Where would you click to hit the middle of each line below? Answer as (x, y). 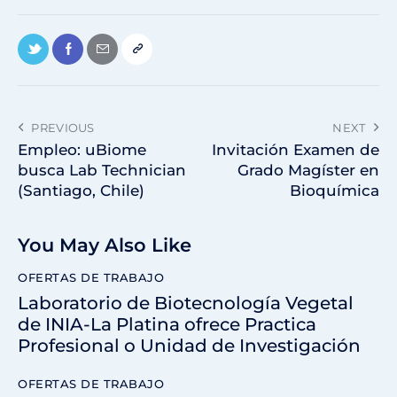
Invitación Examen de (296, 149)
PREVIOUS (63, 127)
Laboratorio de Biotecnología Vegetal (186, 303)
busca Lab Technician (102, 170)
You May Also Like (105, 245)
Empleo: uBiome (82, 149)
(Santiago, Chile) (81, 190)
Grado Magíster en (308, 170)
